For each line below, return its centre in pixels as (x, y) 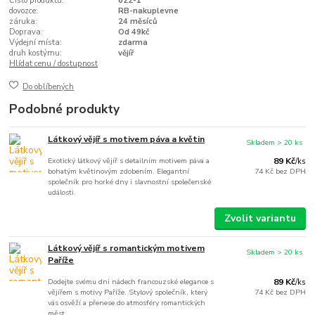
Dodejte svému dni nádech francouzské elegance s (131, 282)
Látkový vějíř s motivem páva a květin (127, 139)
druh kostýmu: (36, 53)
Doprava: (26, 32)
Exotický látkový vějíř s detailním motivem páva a (129, 160)
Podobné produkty (65, 109)
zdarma (133, 43)
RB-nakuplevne (148, 11)
